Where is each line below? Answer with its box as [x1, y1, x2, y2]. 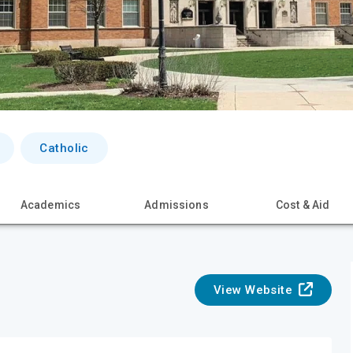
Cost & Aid [275, 199, 330, 211]
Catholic [39, 141, 89, 155]
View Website [213, 283, 293, 297]
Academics [20, 199, 81, 211]
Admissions [144, 199, 209, 211]
